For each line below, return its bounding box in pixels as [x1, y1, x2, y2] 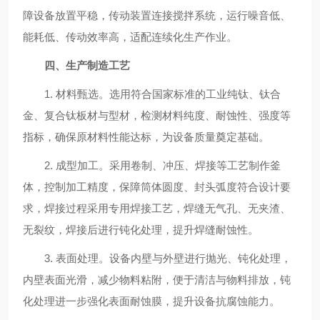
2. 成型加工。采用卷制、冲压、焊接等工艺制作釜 [23, 159, 281, 171]
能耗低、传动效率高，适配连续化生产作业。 [23, 31, 237, 43]
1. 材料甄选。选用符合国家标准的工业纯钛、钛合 [23, 88, 281, 100]
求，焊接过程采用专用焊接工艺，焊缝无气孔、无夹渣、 [23, 202, 291, 214]
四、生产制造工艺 [44, 59, 130, 71]
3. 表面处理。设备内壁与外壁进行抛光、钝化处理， [23, 252, 291, 264]
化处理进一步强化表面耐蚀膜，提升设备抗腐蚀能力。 [23, 295, 280, 307]
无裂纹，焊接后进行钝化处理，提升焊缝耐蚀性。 [23, 224, 259, 236]
